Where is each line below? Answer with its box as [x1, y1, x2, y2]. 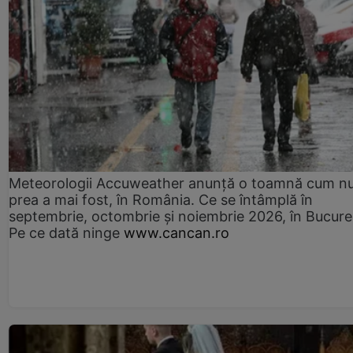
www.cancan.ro [124, 225, 229, 242]
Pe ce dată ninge [9, 225, 120, 242]
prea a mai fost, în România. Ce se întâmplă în [9, 191, 313, 209]
